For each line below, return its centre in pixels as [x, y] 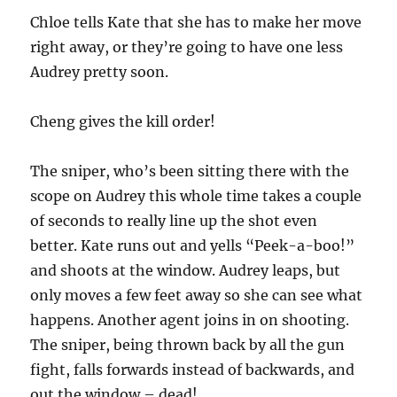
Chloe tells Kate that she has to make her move [196, 22]
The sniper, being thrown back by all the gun [188, 345]
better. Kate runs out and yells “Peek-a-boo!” [193, 245]
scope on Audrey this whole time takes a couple [196, 196]
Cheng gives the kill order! [123, 121]
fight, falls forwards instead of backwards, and [193, 370]
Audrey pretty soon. [100, 72]
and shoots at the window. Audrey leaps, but [186, 270]
